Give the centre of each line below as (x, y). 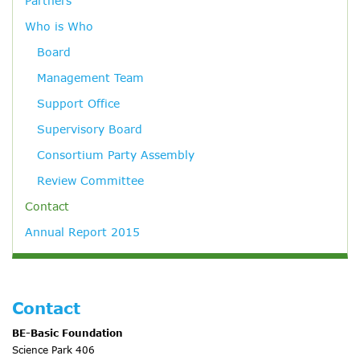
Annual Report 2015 (82, 232)
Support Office (78, 104)
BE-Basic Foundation (67, 333)
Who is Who (59, 27)
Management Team (90, 78)
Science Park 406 (53, 350)
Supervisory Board (90, 129)
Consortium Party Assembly (116, 155)
